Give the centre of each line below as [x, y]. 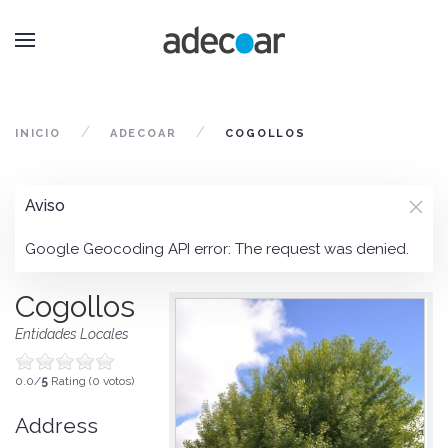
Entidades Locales [72, 334]
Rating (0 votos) [91, 381]
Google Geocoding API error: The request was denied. [217, 249]
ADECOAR [143, 133]
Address [56, 425]
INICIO [38, 133]
